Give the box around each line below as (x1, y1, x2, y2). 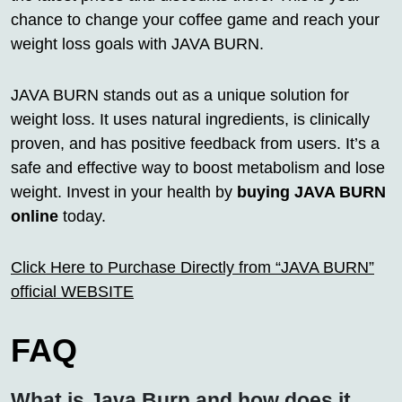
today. (58, 207, 106, 226)
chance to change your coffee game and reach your (11, 11, 380, 30)
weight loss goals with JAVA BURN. (11, 35, 264, 54)
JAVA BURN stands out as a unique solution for (11, 86, 349, 105)
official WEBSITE (11, 283, 134, 301)
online (11, 207, 58, 226)
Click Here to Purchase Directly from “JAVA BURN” (11, 258, 374, 277)
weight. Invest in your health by (11, 183, 237, 202)
